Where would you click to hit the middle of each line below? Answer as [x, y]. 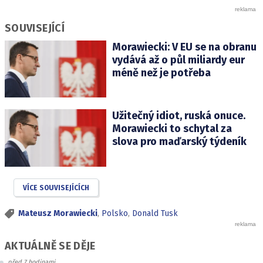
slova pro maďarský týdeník [179, 142]
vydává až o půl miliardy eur [178, 60]
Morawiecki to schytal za [172, 129]
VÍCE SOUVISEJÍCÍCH [56, 188]
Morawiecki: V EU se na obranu [184, 47]
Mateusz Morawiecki [58, 213]
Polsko [115, 213]
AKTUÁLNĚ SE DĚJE [50, 246]
